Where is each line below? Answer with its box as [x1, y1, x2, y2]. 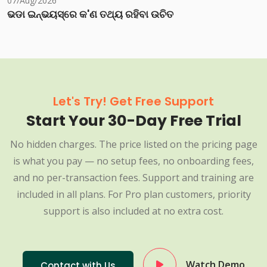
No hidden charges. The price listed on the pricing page [10, 138, 257, 151]
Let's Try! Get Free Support [53, 93, 214, 110]
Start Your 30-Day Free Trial [26, 110, 241, 132]
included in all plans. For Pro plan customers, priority [16, 188, 251, 201]
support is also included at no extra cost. [44, 204, 223, 218]
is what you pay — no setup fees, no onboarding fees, [13, 154, 254, 168]
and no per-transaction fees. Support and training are [13, 171, 254, 185]
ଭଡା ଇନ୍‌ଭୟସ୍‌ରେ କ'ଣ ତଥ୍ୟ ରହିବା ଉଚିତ [7, 7, 173, 22]
